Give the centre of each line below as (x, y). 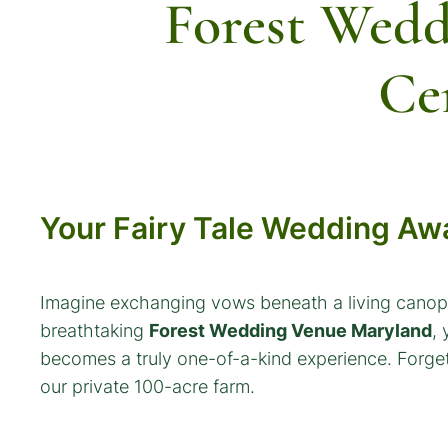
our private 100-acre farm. (147, 386)
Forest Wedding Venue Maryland (290, 330)
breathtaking (94, 330)
